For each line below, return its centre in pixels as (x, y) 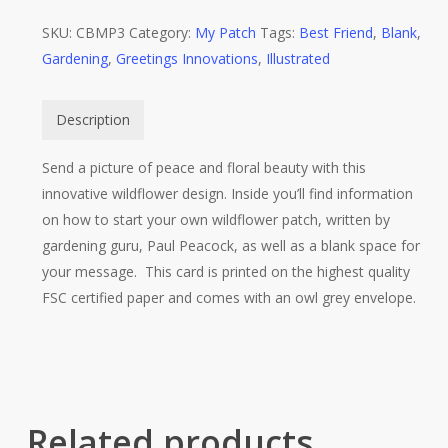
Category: (161, 32)
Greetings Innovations (186, 58)
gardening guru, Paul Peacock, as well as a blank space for (230, 245)
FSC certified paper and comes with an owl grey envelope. (228, 297)
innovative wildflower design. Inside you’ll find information (227, 193)
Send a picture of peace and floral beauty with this (203, 167)
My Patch (225, 32)
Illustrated (297, 58)
